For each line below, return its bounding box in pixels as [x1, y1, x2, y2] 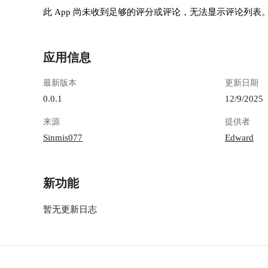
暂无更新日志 [43, 204, 97, 215]
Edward [225, 132, 254, 143]
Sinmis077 [43, 132, 83, 143]
